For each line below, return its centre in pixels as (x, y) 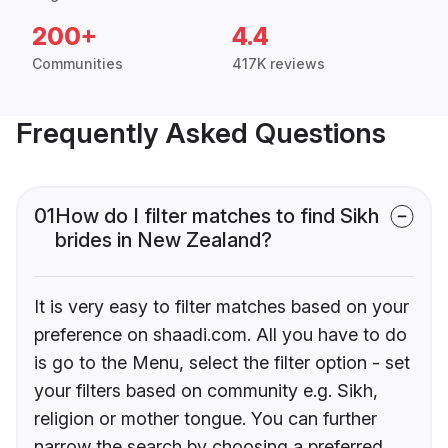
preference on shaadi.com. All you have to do (220, 335)
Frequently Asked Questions (201, 133)
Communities (77, 64)
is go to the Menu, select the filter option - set (222, 363)
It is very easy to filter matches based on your (221, 307)
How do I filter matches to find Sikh (217, 216)
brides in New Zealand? (163, 240)
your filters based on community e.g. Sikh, (206, 391)
